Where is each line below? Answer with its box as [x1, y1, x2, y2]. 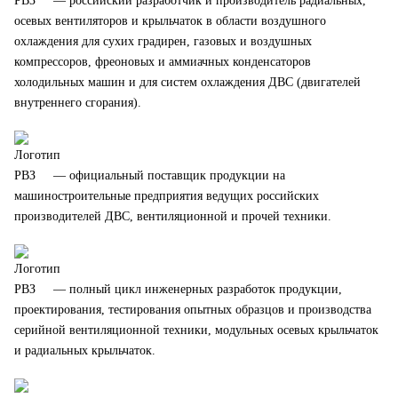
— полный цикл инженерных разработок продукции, [50, 282, 342, 296]
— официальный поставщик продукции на [50, 168, 285, 182]
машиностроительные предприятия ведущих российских [14, 188, 319, 203]
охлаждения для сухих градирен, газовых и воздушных [14, 34, 312, 48]
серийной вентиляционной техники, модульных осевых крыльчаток [14, 322, 378, 337]
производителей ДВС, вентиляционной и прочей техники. [14, 209, 331, 223]
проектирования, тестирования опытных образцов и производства [14, 302, 371, 316]
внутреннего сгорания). [14, 95, 141, 109]
